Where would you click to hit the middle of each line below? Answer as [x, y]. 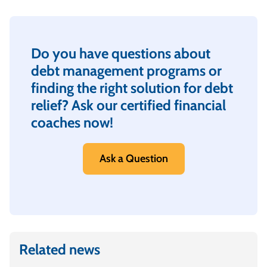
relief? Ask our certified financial [128, 105]
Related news [60, 249]
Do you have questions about [121, 53]
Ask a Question [133, 159]
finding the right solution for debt [132, 88]
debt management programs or [126, 71]
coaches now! [72, 122]
